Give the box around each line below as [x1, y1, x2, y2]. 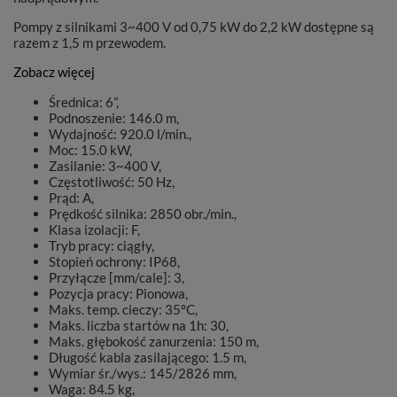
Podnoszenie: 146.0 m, [49, 110, 179, 126]
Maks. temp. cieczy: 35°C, [49, 301, 198, 317]
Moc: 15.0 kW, [49, 142, 132, 158]
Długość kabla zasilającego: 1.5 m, [49, 349, 246, 365]
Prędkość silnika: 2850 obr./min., [49, 206, 237, 222]
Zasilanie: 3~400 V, [49, 158, 161, 174]
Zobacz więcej [13, 64, 95, 80]
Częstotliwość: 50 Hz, [49, 174, 175, 190]
